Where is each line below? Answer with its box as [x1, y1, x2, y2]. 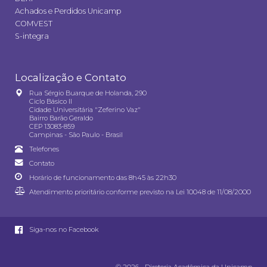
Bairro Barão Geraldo [29, 113, 93, 122]
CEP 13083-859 [29, 122, 74, 131]
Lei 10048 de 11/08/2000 [176, 187, 251, 196]
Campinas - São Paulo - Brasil [29, 130, 123, 139]
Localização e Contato [15, 71, 126, 83]
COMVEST [15, 18, 52, 28]
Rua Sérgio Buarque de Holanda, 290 [29, 88, 147, 97]
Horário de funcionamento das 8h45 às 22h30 [29, 173, 176, 182]
